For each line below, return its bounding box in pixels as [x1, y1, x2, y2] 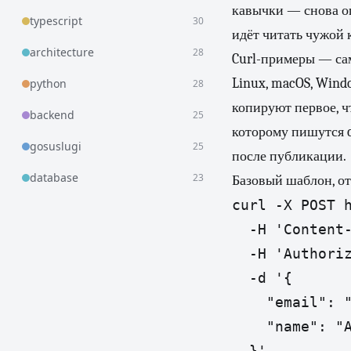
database [30, 170, 78, 185]
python [30, 76, 67, 91]
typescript [30, 13, 82, 28]
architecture [30, 45, 94, 60]
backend [30, 107, 74, 122]
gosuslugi [30, 139, 81, 154]
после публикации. [232, 148, 346, 165]
